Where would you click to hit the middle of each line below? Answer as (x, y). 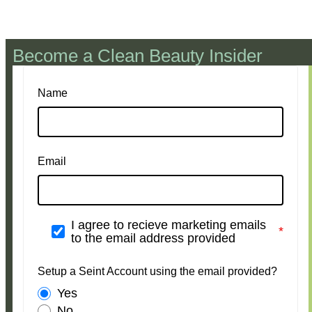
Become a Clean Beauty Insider (138, 55)
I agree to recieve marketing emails (169, 225)
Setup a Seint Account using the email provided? (157, 271)
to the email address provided (153, 238)
